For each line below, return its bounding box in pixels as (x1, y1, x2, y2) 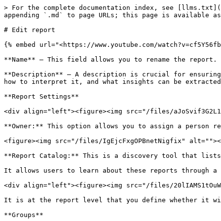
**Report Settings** (4, 93, 79, 100)
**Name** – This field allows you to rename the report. (4, 56, 217, 63)
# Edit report (4, 26, 55, 34)
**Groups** (4, 211, 43, 219)
